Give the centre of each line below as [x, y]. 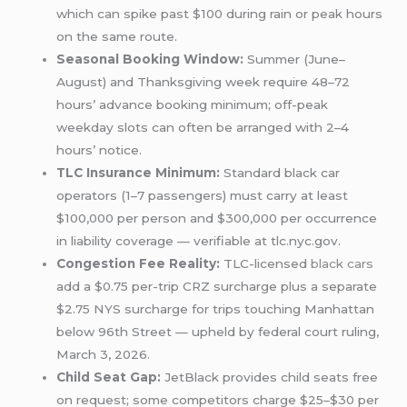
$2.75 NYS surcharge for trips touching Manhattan [216, 309]
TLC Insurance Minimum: [139, 173]
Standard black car [280, 173]
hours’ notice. [99, 150]
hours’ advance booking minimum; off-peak [193, 105]
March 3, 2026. [104, 355]
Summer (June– [295, 60]
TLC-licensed [266, 264]
